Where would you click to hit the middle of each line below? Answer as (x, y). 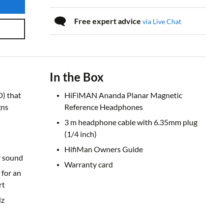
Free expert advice (109, 21)
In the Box (77, 77)
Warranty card (89, 165)
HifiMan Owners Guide (104, 149)
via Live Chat (162, 21)
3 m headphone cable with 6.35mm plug (131, 122)
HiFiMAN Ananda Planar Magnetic (124, 95)
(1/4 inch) (81, 134)
